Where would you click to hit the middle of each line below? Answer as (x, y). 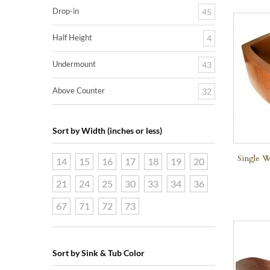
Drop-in (66, 11)
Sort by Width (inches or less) (107, 130)
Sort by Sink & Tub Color (99, 253)
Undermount (74, 64)
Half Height (72, 37)
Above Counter (79, 90)
